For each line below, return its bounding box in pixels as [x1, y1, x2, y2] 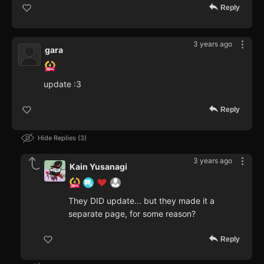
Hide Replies [38, 134, 78, 143]
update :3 [44, 79, 81, 90]
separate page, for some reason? [68, 209, 196, 219]
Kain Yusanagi [70, 161, 127, 172]
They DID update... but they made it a [68, 196, 214, 206]
